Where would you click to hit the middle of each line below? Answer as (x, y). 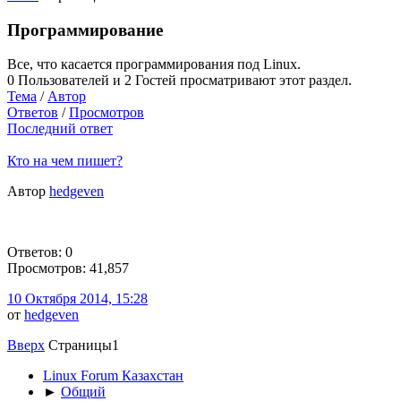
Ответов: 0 (40, 252)
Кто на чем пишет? (65, 161)
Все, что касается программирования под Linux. (154, 64)
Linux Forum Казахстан (113, 376)
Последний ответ (60, 129)
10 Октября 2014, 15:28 (77, 299)
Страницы (80, 346)
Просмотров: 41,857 (68, 269)
